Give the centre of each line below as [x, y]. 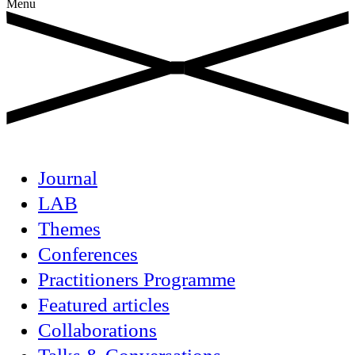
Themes [69, 229]
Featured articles [104, 305]
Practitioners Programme [137, 280]
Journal [68, 178]
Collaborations [97, 330]
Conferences [88, 254]
